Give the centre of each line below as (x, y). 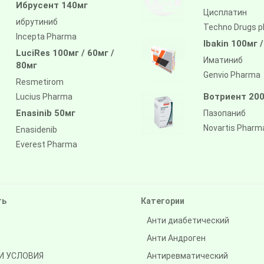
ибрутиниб (37, 22)
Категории (163, 201)
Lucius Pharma (44, 96)
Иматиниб (223, 60)
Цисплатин (225, 12)
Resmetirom (39, 82)
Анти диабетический (188, 220)
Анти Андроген (176, 238)
